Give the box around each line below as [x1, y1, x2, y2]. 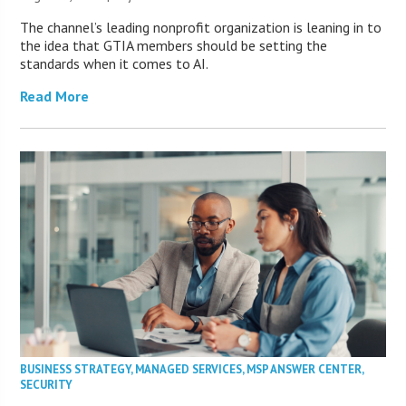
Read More [20, 87, 90, 106]
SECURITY [20, 377, 73, 393]
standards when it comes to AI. [20, 54, 209, 73]
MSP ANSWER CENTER [246, 362, 362, 378]
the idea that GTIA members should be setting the [20, 36, 328, 55]
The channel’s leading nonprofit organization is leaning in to [20, 18, 382, 37]
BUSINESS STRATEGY [20, 362, 131, 378]
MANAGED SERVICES [135, 362, 243, 378]
